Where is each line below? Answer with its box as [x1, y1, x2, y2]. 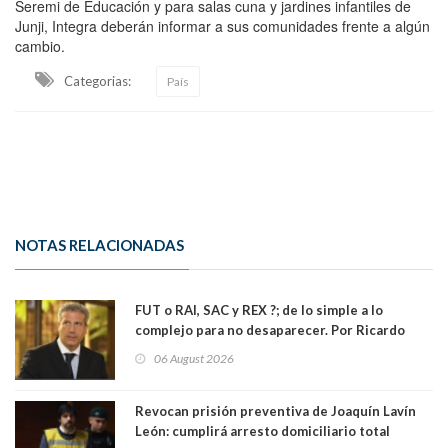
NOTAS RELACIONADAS [15, 235, 184, 254]
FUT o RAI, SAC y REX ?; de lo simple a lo [135, 301, 383, 318]
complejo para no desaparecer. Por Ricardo [135, 321, 405, 338]
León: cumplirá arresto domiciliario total [135, 422, 390, 439]
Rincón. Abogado [135, 341, 241, 358]
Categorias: [64, 72, 131, 89]
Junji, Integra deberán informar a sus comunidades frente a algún [15, 15, 430, 36]
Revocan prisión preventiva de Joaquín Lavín [135, 402, 416, 419]
